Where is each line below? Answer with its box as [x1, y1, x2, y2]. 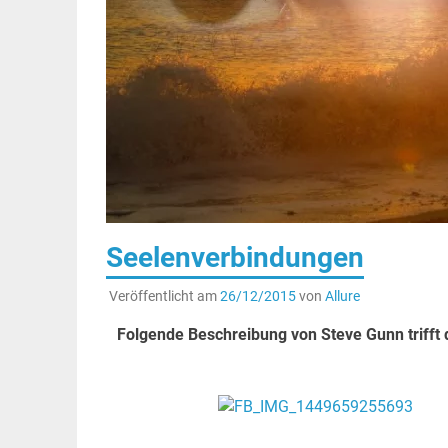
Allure [324, 288, 360, 305]
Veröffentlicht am [108, 288, 220, 305]
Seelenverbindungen [105, 240, 364, 274]
